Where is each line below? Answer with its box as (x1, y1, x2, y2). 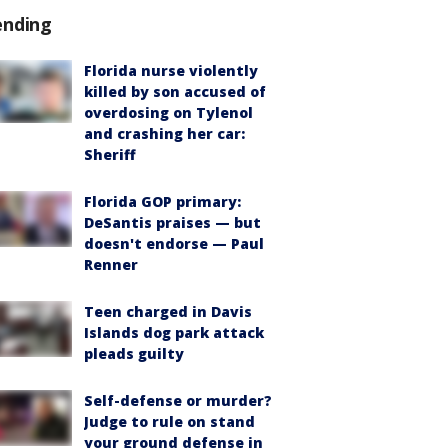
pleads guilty (84, 343, 184, 363)
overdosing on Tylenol (84, 102, 253, 122)
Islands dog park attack (84, 322, 264, 342)
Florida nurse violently (84, 60, 258, 80)
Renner (84, 254, 138, 274)
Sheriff (84, 144, 136, 164)
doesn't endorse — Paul (84, 233, 264, 253)
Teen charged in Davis (84, 301, 252, 321)
